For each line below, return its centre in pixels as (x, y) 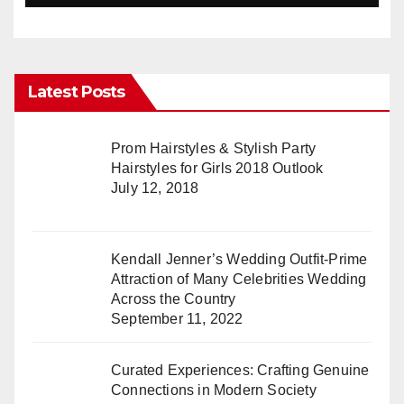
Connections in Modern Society (214, 390)
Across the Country (174, 298)
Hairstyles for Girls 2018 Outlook (217, 168)
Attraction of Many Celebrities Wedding (239, 279)
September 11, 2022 (177, 318)
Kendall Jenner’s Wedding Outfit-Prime (239, 259)
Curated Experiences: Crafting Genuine (240, 370)
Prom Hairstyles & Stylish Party (214, 148)
